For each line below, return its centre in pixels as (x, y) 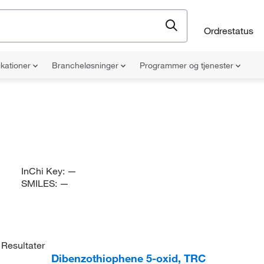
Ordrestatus (229, 30)
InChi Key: (44, 171)
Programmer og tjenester (188, 65)
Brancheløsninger (86, 65)
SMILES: (40, 183)
